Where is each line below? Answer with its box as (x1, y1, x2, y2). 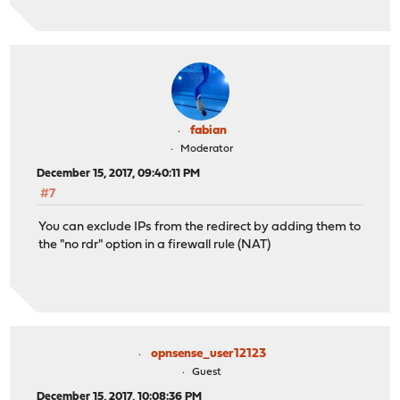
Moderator (180, 144, 233, 155)
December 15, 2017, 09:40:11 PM (37, 168, 201, 180)
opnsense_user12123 (150, 347, 266, 362)
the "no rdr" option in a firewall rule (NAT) (38, 237, 271, 252)
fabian (189, 124, 227, 138)
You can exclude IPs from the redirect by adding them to (38, 220, 362, 234)
